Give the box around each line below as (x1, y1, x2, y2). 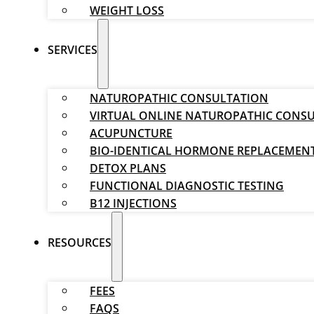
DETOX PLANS (90, 160, 166, 176)
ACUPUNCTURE (90, 125, 172, 141)
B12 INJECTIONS (90, 195, 177, 211)
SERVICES (48, 41, 97, 57)
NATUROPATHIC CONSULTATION (90, 90, 268, 106)
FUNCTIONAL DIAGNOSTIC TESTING (90, 177, 284, 193)
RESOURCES (48, 234, 111, 250)
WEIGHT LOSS (90, 2, 164, 18)
